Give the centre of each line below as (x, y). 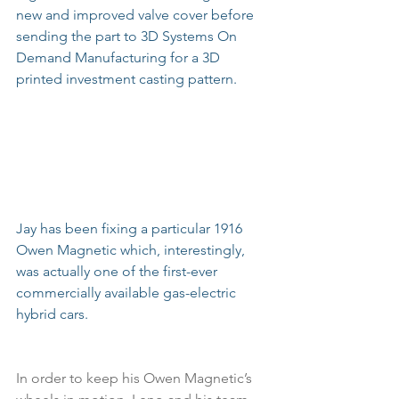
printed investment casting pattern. (126, 79)
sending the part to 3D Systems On (128, 36)
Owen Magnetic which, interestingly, (132, 249)
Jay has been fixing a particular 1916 (131, 228)
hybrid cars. (52, 313)
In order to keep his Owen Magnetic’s (136, 378)
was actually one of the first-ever (118, 271)
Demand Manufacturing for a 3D (120, 57)
